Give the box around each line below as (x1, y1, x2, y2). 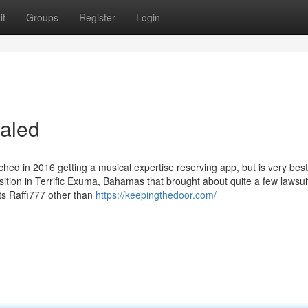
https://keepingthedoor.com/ (96, 188, 217, 201)
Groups (26, 10, 58, 24)
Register (79, 10, 115, 24)
